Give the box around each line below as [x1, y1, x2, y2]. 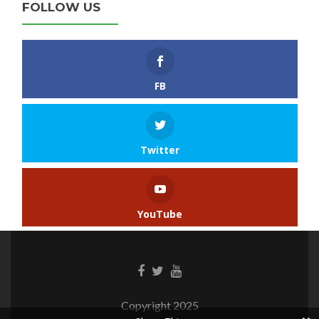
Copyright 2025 [120, 298, 199, 313]
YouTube [137, 206, 182, 221]
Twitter [140, 142, 179, 157]
